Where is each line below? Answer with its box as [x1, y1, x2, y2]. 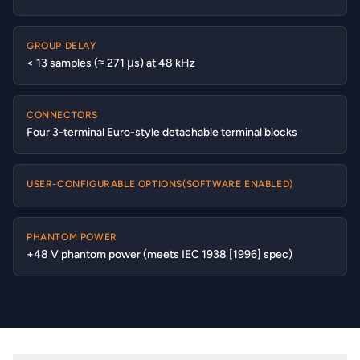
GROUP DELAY [27, 40, 96, 51]
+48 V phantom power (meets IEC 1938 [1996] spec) [27, 247, 292, 261]
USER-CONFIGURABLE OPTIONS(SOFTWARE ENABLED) [27, 178, 293, 190]
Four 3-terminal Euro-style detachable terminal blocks [27, 125, 297, 139]
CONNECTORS [27, 109, 98, 121]
